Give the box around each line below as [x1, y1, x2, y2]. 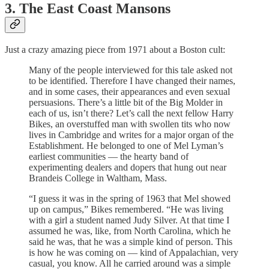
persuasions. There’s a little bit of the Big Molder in [29, 97, 223, 108]
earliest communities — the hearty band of [29, 151, 189, 162]
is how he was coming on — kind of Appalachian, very [29, 247, 238, 258]
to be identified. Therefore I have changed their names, [29, 76, 235, 86]
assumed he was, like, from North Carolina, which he [29, 226, 231, 237]
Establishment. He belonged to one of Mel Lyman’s [29, 141, 223, 151]
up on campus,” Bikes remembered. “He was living [29, 204, 223, 215]
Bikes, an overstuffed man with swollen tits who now [29, 119, 231, 130]
